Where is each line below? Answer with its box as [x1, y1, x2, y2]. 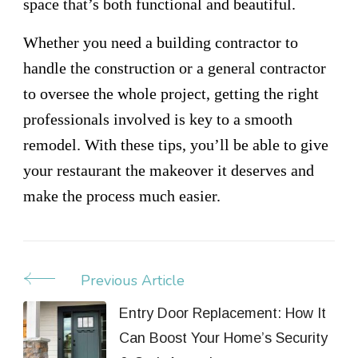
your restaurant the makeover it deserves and [23, 161, 314, 179]
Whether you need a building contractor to [23, 33, 298, 51]
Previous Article [81, 270, 185, 290]
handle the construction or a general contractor [23, 58, 326, 77]
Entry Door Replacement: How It [119, 304, 326, 321]
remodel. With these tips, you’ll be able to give [23, 135, 328, 153]
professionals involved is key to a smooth [23, 109, 292, 128]
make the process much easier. [23, 186, 221, 205]
